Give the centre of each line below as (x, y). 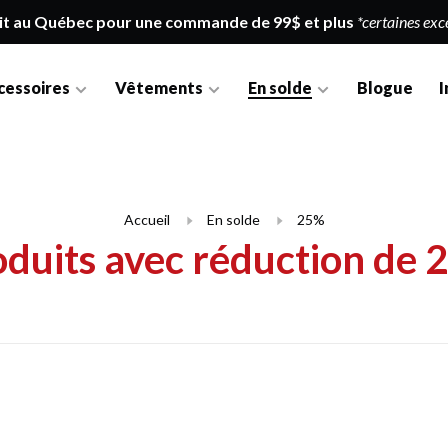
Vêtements (159, 87)
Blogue (385, 87)
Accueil (146, 219)
